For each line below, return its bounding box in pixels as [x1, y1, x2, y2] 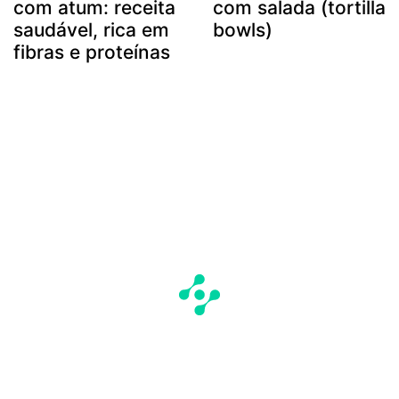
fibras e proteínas [13, 40, 170, 63]
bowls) [213, 18, 273, 41]
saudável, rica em [13, 18, 169, 41]
